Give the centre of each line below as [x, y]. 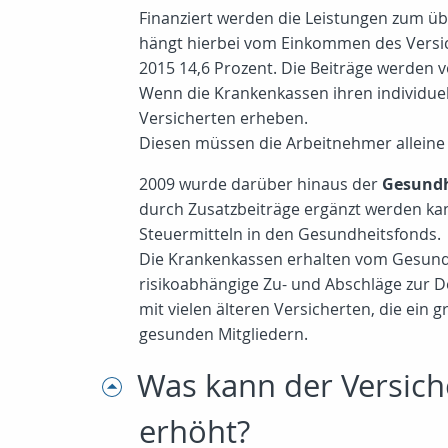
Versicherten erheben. [223, 118]
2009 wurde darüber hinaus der [260, 184]
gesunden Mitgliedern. [223, 334]
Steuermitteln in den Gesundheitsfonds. [290, 234]
